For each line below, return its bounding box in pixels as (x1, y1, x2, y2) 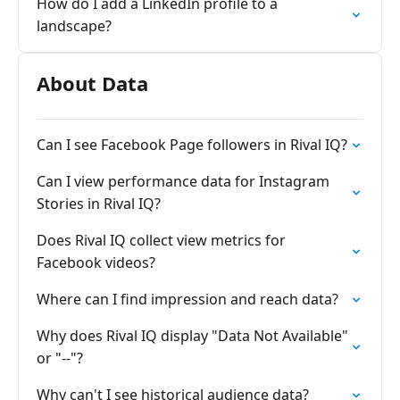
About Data (37, 70, 148, 96)
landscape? (37, 16, 112, 36)
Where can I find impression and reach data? (37, 289, 338, 309)
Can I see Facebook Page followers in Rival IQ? (37, 135, 347, 154)
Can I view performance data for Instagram (37, 171, 329, 191)
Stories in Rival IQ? (37, 194, 161, 213)
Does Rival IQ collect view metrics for (37, 230, 286, 250)
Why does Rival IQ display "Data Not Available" (37, 326, 348, 346)
